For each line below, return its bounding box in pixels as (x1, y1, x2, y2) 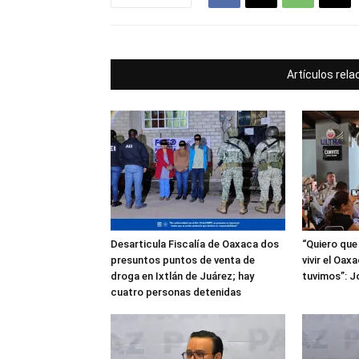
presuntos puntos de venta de (111, 254, 255, 266)
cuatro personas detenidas (111, 286, 241, 298)
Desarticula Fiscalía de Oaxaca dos (111, 238, 279, 250)
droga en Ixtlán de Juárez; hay (111, 270, 254, 282)
